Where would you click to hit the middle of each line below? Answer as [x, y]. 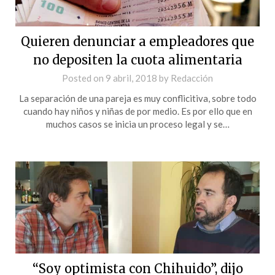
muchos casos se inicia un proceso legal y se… [137, 124]
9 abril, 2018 [131, 78]
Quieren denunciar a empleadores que [137, 41]
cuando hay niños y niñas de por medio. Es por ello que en [137, 111]
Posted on [84, 78]
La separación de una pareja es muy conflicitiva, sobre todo [137, 98]
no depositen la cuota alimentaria [137, 60]
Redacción [192, 78]
